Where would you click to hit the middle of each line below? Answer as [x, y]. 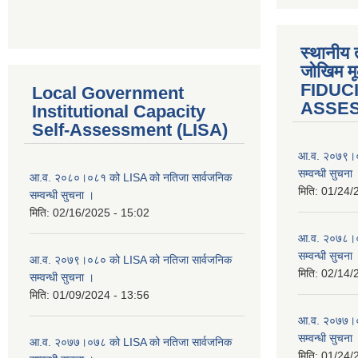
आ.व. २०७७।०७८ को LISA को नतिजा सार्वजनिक [131, 342]
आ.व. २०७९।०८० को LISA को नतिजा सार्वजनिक [131, 260]
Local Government [108, 93]
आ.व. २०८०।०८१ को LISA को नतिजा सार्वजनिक [131, 178]
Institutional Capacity [119, 112]
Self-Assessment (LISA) [130, 130]
